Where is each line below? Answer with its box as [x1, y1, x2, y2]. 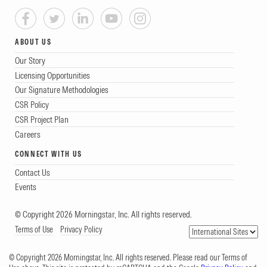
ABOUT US [15, 38, 52, 47]
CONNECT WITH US [15, 150, 83, 159]
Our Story [15, 54, 45, 66]
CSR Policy [15, 99, 49, 111]
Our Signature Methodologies [15, 84, 108, 96]
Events [15, 181, 36, 193]
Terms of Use [15, 223, 53, 235]
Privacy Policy [60, 223, 103, 235]
